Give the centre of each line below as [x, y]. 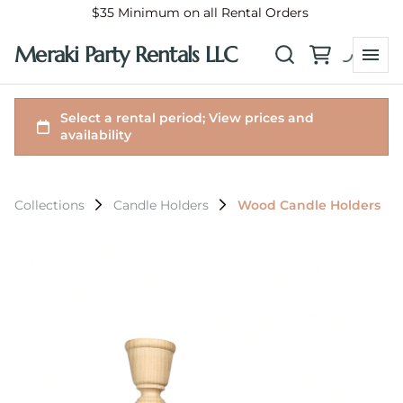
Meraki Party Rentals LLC [126, 54]
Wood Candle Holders [309, 205]
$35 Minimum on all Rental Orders [201, 13]
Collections [49, 205]
